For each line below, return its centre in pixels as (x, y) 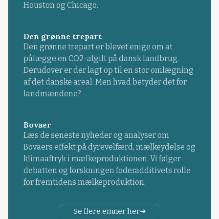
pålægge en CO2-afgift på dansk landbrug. (101, 58)
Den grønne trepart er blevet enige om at (98, 46)
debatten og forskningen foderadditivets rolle (107, 170)
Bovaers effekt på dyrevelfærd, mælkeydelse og (109, 147)
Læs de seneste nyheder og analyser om (96, 135)
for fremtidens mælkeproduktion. (84, 182)
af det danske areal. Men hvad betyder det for (105, 82)
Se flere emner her (106, 211)
